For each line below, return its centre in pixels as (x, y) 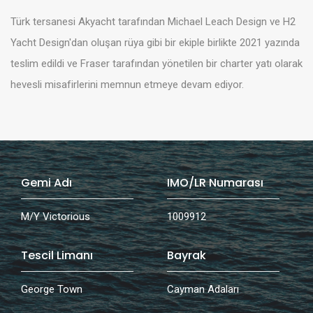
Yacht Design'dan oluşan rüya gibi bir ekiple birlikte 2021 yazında (155, 43)
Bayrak (187, 256)
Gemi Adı (46, 183)
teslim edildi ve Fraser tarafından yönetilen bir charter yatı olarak (156, 64)
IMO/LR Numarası (215, 183)
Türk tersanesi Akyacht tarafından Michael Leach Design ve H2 (153, 22)
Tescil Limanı (57, 256)
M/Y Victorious (56, 217)
